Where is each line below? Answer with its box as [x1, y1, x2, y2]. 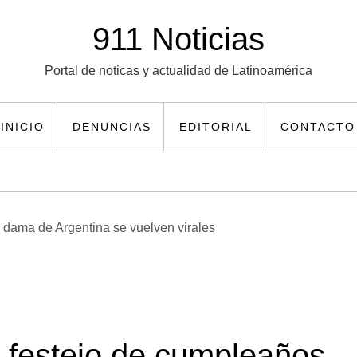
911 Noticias [92, 22, 265, 57]
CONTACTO [280, 120, 355, 133]
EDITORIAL [179, 120, 253, 133]
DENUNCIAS [73, 120, 151, 133]
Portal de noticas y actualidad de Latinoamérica [45, 64, 312, 77]
